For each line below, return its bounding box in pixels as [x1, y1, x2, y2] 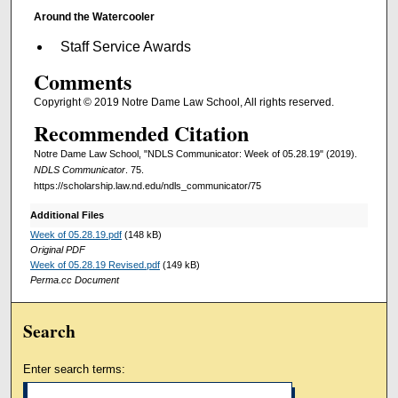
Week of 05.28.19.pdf [29, 229, 122, 241]
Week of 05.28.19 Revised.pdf [29, 259, 160, 271]
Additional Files [29, 210, 104, 221]
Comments [33, 65, 131, 97]
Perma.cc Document [29, 275, 119, 286]
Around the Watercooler [33, 11, 155, 24]
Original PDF [29, 244, 85, 256]
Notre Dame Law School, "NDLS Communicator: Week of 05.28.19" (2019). [33, 148, 357, 160]
